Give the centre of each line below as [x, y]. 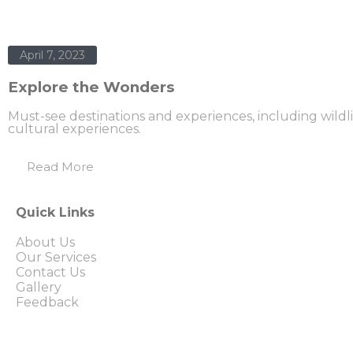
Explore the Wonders [91, 87]
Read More [60, 167]
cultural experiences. [74, 129]
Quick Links [55, 213]
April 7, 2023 [52, 56]
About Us [45, 243]
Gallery [39, 288]
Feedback [47, 303]
